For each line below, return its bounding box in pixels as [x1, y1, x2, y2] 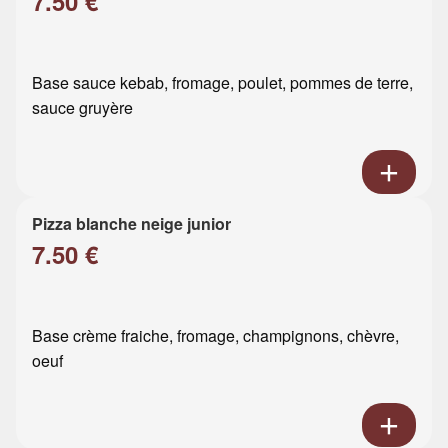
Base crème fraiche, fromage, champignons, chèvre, [32, 323, 399, 347]
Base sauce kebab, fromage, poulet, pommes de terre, [32, 70, 413, 94]
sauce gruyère [32, 95, 133, 119]
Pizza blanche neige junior [32, 211, 231, 235]
